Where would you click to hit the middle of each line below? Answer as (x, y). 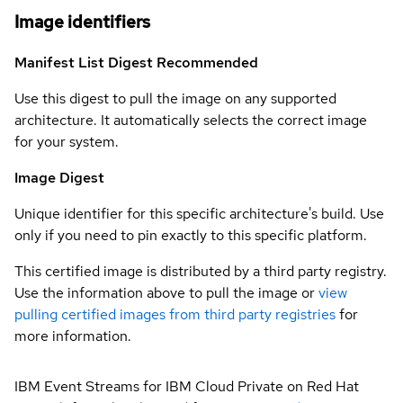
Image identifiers (82, 22)
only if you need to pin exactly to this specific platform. (191, 235)
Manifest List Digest (85, 62)
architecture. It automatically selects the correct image (191, 120)
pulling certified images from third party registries (175, 314)
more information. (73, 336)
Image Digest (59, 177)
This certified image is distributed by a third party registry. (201, 271)
